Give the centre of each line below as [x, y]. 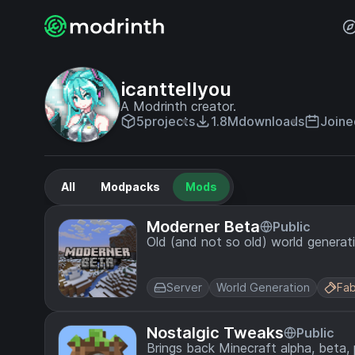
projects [170, 121]
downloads [271, 121]
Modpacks [130, 187]
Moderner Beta [203, 227]
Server [184, 287]
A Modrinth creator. [178, 106]
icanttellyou [176, 89]
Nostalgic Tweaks [215, 333]
